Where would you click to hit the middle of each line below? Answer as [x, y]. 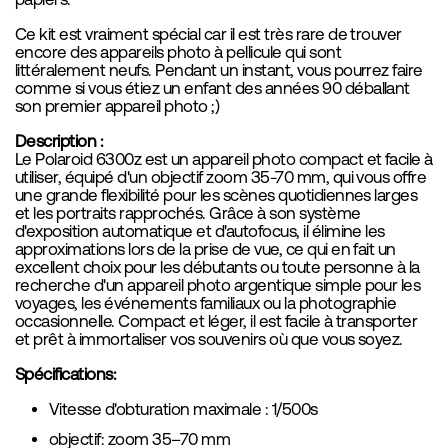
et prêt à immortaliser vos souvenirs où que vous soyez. [209, 339]
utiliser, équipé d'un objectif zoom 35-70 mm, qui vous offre [221, 177]
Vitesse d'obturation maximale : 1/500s [183, 409]
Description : [59, 141]
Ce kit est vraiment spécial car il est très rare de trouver [208, 34]
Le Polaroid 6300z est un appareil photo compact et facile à [224, 159]
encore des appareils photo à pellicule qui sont [178, 52]
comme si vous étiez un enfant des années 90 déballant [212, 88]
